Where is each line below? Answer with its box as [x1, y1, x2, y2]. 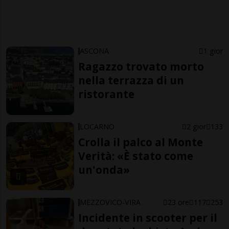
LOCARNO [80, 122, 115, 131]
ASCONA [80, 46, 109, 56]
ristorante [78, 87, 135, 102]
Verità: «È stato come [78, 149, 194, 163]
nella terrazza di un [78, 73, 185, 88]
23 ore [167, 197, 189, 207]
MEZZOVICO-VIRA [80, 197, 141, 207]
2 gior [186, 122, 206, 131]
